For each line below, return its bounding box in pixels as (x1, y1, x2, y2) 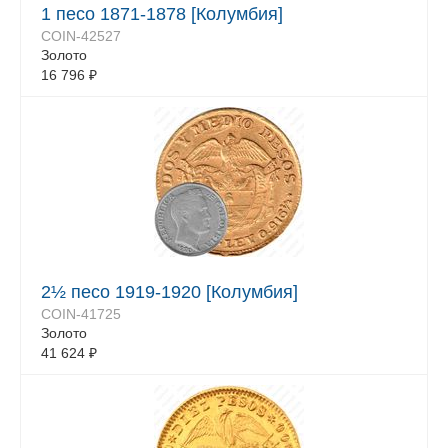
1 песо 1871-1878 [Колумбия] (41, 4, 283, 24)
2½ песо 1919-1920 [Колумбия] (41, 282, 298, 302)
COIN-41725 (41, 306, 121, 322)
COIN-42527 (41, 28, 121, 44)
